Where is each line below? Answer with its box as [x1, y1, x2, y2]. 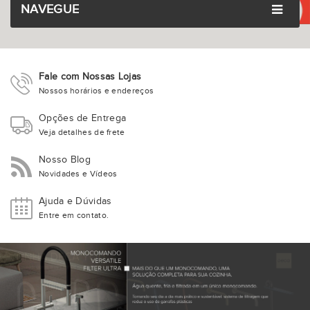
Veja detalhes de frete [39, 127, 125, 137]
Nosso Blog [39, 154, 91, 165]
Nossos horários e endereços [39, 86, 154, 95]
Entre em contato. [39, 210, 109, 220]
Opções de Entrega [39, 113, 127, 124]
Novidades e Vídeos [39, 169, 118, 179]
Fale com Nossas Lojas [39, 71, 142, 82]
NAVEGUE [21, 2, 80, 17]
